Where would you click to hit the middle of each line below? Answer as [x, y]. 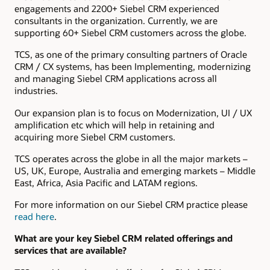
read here [34, 217]
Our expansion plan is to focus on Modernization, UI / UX [133, 112]
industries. [36, 91]
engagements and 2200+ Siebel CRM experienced [117, 9]
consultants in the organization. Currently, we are [116, 21]
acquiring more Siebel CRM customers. [95, 137]
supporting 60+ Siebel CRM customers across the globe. [130, 33]
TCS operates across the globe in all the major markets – [131, 158]
